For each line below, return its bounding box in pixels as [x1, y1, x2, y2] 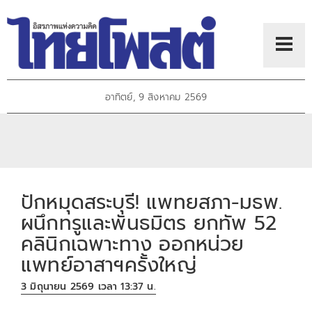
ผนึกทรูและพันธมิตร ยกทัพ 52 [21, 208, 276, 238]
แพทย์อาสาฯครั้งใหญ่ [21, 249, 196, 280]
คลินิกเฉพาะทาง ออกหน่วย [21, 228, 244, 259]
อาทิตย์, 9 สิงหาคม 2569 [104, 90, 208, 105]
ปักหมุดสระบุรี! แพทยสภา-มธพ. [21, 187, 283, 217]
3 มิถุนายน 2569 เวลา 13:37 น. [21, 279, 156, 295]
